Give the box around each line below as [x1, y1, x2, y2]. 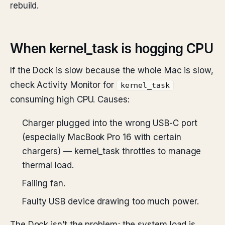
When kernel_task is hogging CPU [10, 41, 213, 56]
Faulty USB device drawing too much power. [22, 196, 199, 206]
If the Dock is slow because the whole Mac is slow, [10, 65, 213, 75]
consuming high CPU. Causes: [10, 94, 130, 104]
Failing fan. [22, 178, 65, 188]
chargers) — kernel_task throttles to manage [22, 146, 201, 156]
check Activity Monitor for [10, 80, 117, 90]
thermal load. [22, 160, 74, 170]
